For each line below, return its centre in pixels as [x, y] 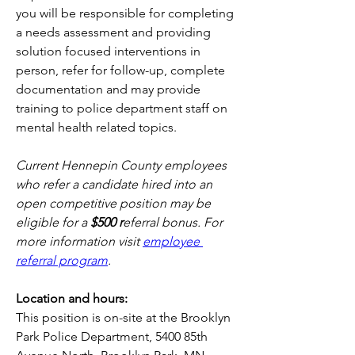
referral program [62, 260]
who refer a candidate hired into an [114, 184]
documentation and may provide [108, 89]
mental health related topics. [96, 127]
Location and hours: [72, 298]
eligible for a [53, 222]
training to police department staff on [122, 108]
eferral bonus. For [173, 222]
